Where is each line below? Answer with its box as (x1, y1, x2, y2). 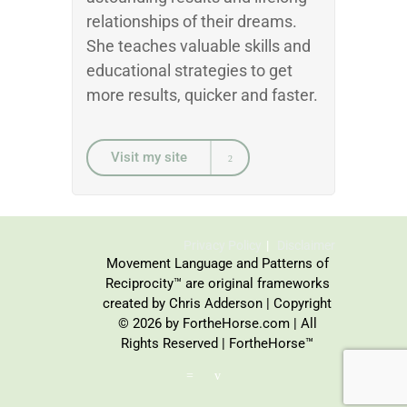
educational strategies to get (86, 61, 293, 80)
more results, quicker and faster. (86, 85, 318, 104)
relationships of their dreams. (86, 12, 297, 31)
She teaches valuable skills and (86, 36, 311, 55)
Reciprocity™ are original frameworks (104, 275, 330, 292)
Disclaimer (277, 238, 335, 253)
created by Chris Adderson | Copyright (103, 295, 332, 312)
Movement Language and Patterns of (105, 255, 329, 272)
